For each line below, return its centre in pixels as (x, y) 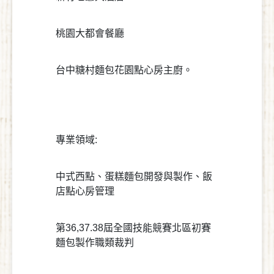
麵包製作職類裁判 (95, 242)
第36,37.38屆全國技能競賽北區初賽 (133, 228)
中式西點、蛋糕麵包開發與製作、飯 (134, 176)
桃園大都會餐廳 (90, 33)
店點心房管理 (85, 191)
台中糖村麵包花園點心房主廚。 (124, 70)
